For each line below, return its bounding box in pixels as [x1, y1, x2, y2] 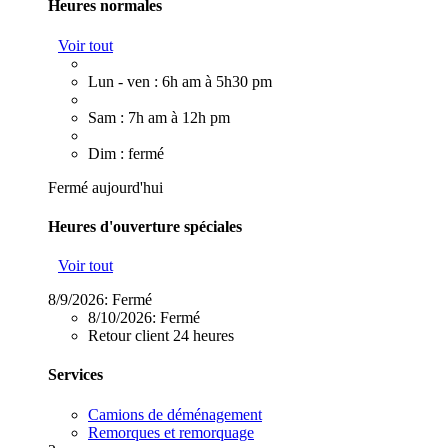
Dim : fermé [88, 144, 164, 162]
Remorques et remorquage [88, 423, 254, 441]
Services [48, 366, 103, 384]
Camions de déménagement [88, 405, 262, 423]
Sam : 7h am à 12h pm [88, 108, 230, 126]
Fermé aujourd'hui [48, 178, 163, 196]
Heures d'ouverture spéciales [48, 217, 242, 235]
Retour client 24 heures [88, 327, 234, 345]
